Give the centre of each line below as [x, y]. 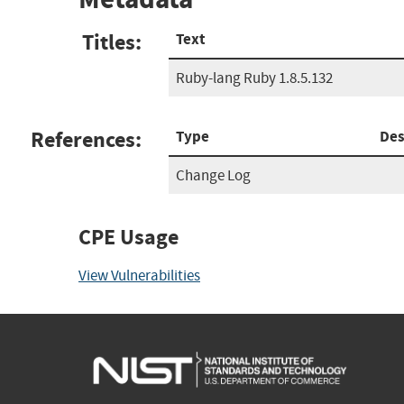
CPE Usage [129, 237]
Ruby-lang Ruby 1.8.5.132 [254, 78]
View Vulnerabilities [139, 275]
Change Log [213, 175]
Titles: [112, 42]
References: [86, 139]
